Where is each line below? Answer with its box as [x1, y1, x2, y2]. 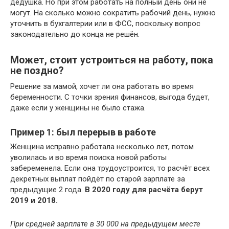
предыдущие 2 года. [10, 185, 85, 194]
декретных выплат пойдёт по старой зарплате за [10, 174, 185, 184]
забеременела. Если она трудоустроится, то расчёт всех [10, 164, 210, 173]
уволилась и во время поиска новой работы [10, 153, 167, 162]
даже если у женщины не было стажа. [10, 103, 146, 112]
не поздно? [10, 65, 63, 77]
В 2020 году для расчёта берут [85, 185, 203, 194]
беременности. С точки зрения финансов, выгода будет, [10, 93, 210, 102]
